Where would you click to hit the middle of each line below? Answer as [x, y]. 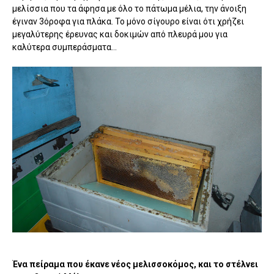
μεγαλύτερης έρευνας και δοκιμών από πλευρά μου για [120, 34]
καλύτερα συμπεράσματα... [65, 47]
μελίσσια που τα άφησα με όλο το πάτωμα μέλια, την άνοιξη [129, 8]
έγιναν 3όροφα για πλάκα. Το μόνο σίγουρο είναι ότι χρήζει [128, 21]
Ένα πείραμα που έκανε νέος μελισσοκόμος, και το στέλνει [135, 265]
